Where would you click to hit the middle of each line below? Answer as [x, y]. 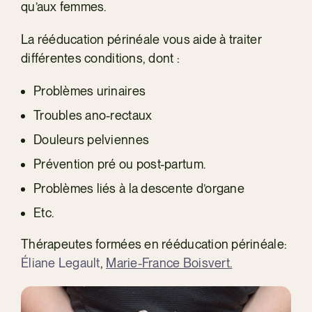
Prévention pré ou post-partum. [119, 164]
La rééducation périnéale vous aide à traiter [141, 39]
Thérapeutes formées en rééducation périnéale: [154, 244]
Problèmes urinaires [89, 91]
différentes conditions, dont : [100, 58]
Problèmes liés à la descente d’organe [139, 188]
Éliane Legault [60, 263]
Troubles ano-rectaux [93, 115]
